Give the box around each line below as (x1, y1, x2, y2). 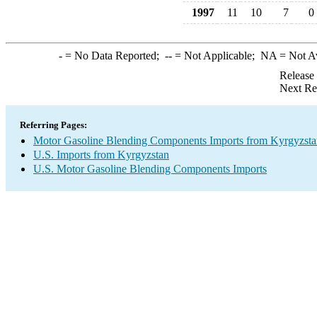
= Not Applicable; (171, 50, 260, 62)
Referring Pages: (20, 120, 87, 130)
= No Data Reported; (62, 50, 165, 62)
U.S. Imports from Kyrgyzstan (33, 149, 169, 161)
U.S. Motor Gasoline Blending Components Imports (33, 163, 267, 175)
